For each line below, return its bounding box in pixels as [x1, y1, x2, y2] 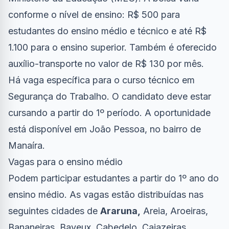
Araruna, [100, 205, 141, 216]
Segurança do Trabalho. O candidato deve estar [8, 91, 211, 102]
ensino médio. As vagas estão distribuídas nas [8, 189, 203, 200]
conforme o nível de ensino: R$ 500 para [8, 9, 180, 20]
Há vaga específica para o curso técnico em [8, 75, 195, 85]
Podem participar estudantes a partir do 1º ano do [8, 173, 219, 184]
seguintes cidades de [8, 205, 100, 216]
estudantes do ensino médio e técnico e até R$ [8, 26, 207, 36]
